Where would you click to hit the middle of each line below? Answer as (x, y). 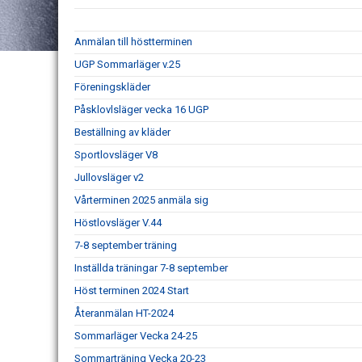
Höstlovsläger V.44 (118, 223)
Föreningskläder (112, 87)
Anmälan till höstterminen (133, 42)
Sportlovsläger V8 (116, 155)
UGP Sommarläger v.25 (127, 64)
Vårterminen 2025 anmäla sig (141, 200)
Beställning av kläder (122, 132)
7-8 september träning (126, 245)
